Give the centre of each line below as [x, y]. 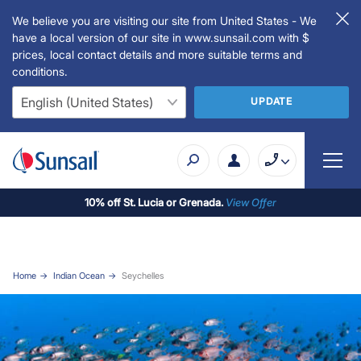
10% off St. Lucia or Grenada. [155, 202]
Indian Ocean [79, 275]
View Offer [251, 202]
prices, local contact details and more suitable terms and [157, 54]
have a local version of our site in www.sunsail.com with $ [161, 37]
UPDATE [272, 101]
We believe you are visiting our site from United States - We [164, 21]
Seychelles [142, 275]
